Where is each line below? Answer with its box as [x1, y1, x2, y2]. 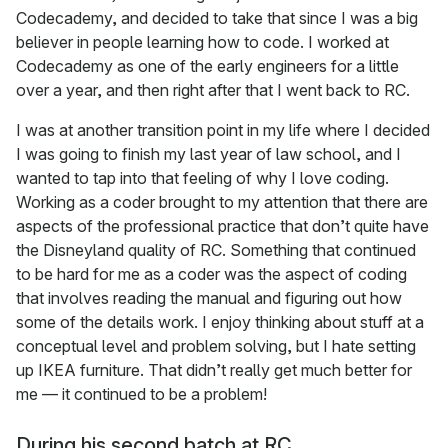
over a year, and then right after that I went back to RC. [16, 80, 410, 101]
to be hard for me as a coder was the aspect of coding [16, 264, 407, 285]
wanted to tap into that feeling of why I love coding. [16, 168, 389, 189]
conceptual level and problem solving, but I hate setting [16, 336, 416, 357]
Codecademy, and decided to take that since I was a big [16, 8, 418, 29]
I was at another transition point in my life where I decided [16, 120, 430, 141]
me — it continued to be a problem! [16, 384, 267, 405]
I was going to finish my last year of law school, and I [16, 144, 401, 165]
